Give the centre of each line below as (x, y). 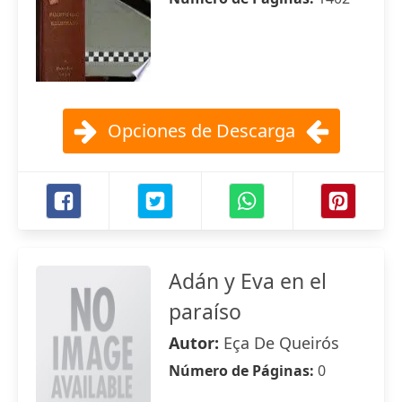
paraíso (205, 311)
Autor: (196, 343)
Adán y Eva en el (248, 281)
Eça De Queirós (281, 343)
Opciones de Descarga (201, 131)
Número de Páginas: (243, 371)
